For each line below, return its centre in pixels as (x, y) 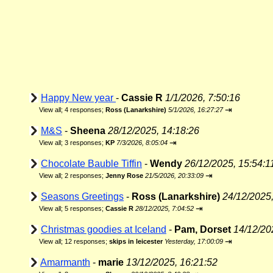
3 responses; (85, 143)
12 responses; (87, 241)
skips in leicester (136, 241)
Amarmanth (65, 262)
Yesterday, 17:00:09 (194, 241)
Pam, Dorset (203, 229)
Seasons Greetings (82, 197)
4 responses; (85, 110)
